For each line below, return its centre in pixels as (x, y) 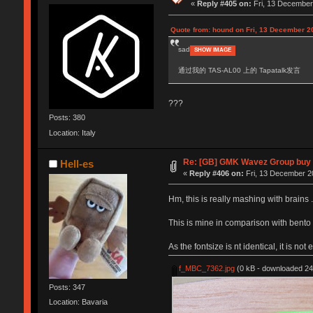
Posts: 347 (67, 287)
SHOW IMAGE (212, 50)
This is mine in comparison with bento (239, 223)
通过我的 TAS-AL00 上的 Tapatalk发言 (239, 71)
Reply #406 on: (217, 173)
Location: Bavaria (78, 302)
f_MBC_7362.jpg (206, 268)
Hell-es (77, 163)
